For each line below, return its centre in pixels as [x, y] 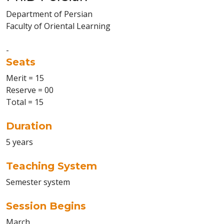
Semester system [38, 182]
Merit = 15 [25, 78]
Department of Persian [49, 14]
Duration [29, 126]
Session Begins [46, 206]
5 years [19, 142]
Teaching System [51, 166]
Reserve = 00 [30, 90]
